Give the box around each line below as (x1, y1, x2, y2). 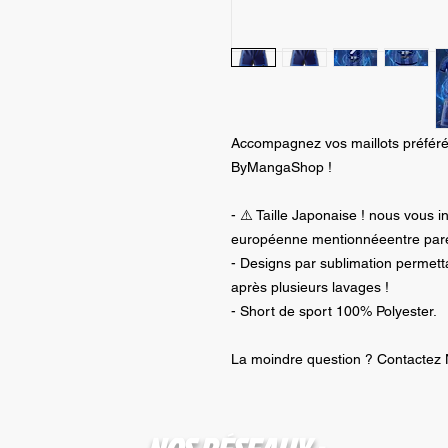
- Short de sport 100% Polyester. (230, 303, 437, 320)
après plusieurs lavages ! (230, 279, 389, 296)
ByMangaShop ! (230, 159, 332, 176)
